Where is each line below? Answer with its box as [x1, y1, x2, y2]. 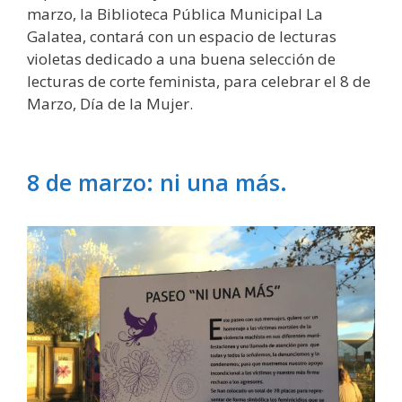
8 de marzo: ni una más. [27, 166, 287, 197]
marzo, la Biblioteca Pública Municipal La [27, 3, 323, 24]
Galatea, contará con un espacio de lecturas [27, 25, 336, 47]
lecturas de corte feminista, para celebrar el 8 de [27, 70, 371, 92]
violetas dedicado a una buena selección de [27, 48, 336, 69]
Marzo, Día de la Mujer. [27, 92, 193, 114]
